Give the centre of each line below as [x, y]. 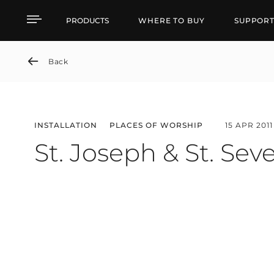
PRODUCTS [87, 20]
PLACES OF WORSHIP [156, 125]
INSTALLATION [66, 125]
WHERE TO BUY [172, 20]
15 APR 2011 [249, 125]
